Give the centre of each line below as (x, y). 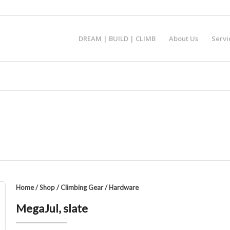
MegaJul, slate (52, 208)
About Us (184, 39)
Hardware (123, 187)
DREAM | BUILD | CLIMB (117, 39)
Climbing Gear (82, 187)
